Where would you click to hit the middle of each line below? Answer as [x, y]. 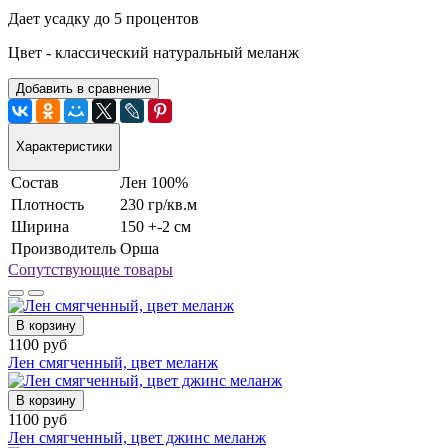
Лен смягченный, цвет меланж [113, 362]
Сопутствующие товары [90, 269]
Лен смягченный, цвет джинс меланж [137, 437]
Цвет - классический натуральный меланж [153, 52]
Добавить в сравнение [83, 88]
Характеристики [64, 147]
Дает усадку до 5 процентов [103, 18]
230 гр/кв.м [158, 204]
